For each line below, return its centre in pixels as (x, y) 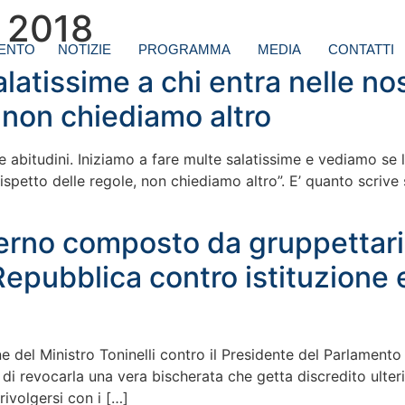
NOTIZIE (85, 50)
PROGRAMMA (184, 50)
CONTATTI (361, 50)
